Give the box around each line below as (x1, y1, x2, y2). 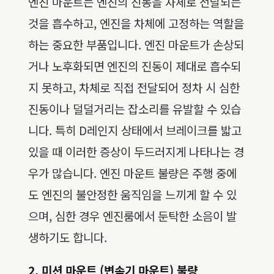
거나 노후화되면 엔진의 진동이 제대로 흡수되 (28, 57, 241, 75)
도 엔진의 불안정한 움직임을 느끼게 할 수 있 (28, 186, 237, 203)
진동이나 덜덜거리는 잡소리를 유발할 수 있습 (28, 100, 241, 117)
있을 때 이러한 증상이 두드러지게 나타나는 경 (28, 143, 244, 160)
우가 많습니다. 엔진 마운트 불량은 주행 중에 (28, 165, 237, 182)
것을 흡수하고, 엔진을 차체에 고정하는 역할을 (28, 15, 244, 32)
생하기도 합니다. (28, 229, 107, 246)
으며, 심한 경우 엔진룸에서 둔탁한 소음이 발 (28, 207, 237, 224)
